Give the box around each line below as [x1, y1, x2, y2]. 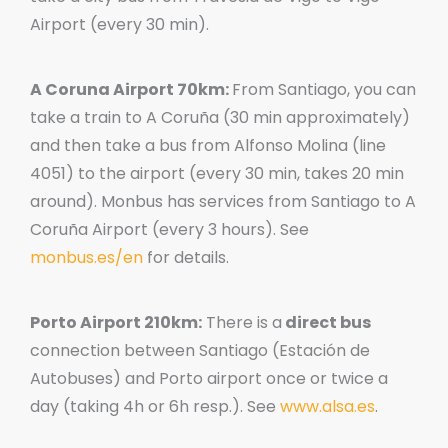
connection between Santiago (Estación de [30, 338, 370, 362]
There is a [202, 310, 282, 334]
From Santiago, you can [232, 77, 416, 101]
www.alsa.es [280, 394, 375, 418]
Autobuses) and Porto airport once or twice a [30, 366, 388, 390]
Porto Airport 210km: [30, 310, 202, 334]
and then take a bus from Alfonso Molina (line [30, 133, 386, 157]
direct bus [282, 310, 371, 334]
